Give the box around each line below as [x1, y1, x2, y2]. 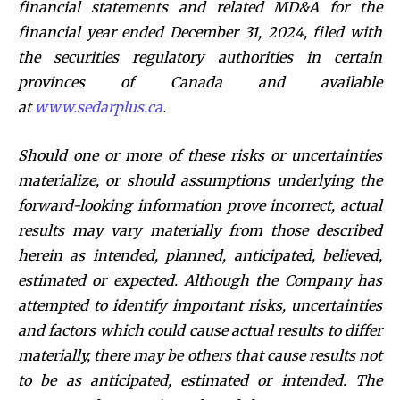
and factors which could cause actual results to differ [18, 321, 382, 339]
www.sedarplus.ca [35, 97, 162, 116]
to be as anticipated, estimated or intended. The [18, 371, 382, 389]
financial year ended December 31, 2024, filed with [18, 22, 382, 41]
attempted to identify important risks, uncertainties [18, 296, 382, 314]
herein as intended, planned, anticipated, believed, [18, 246, 382, 264]
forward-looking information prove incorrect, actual [18, 196, 382, 214]
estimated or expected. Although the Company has [18, 271, 382, 289]
